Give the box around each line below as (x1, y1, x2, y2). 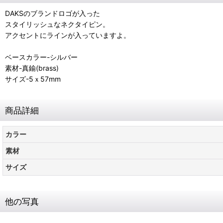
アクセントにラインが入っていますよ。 (5, 31, 130, 39)
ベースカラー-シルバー (5, 53, 78, 61)
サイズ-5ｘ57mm (5, 75, 61, 83)
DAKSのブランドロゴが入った (5, 9, 100, 17)
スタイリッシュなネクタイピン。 (5, 20, 110, 28)
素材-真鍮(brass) (5, 64, 59, 72)
